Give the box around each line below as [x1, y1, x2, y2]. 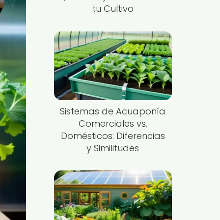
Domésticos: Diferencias [60, 129, 165, 142]
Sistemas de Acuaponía [60, 105, 166, 117]
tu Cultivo [92, 2, 134, 15]
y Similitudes [86, 141, 139, 154]
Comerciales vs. [78, 117, 147, 130]
